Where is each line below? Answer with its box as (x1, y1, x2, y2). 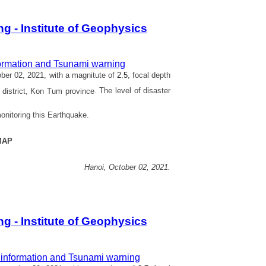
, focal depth (127, 71, 171, 80)
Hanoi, (84, 162, 109, 172)
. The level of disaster (94, 86, 171, 96)
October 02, (109, 162, 152, 172)
